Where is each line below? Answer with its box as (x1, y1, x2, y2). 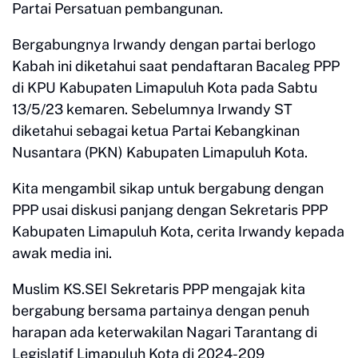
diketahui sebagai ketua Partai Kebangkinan (12, 122, 300, 140)
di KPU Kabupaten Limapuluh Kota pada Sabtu (12, 79, 317, 97)
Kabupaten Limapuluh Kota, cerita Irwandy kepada (12, 223, 344, 241)
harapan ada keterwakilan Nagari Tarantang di (12, 324, 317, 341)
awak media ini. (12, 245, 115, 262)
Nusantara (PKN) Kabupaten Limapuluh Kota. (12, 144, 311, 161)
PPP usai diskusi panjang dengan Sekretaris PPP (12, 201, 328, 219)
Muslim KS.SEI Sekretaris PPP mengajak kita (12, 280, 305, 298)
